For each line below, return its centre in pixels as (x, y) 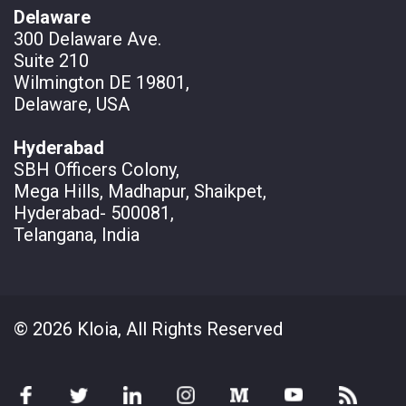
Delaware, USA (72, 104)
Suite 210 (51, 60)
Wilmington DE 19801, (101, 82)
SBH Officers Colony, (97, 169)
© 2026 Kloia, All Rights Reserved (148, 329)
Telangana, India (77, 234)
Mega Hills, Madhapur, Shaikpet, (140, 191)
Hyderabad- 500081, (94, 213)
